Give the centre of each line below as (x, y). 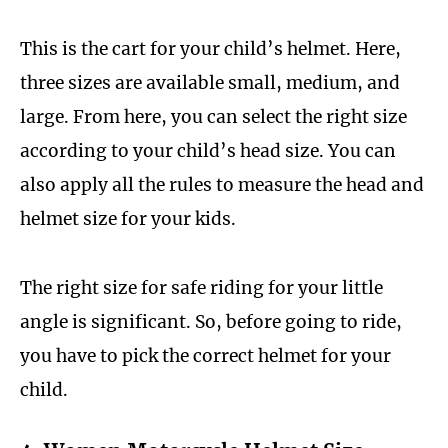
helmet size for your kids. (128, 219)
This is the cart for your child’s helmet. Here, (210, 49)
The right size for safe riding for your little (201, 288)
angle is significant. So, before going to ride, (211, 322)
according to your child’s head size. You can (208, 151)
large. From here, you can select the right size (213, 117)
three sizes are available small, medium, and (210, 83)
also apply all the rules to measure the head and (222, 185)
